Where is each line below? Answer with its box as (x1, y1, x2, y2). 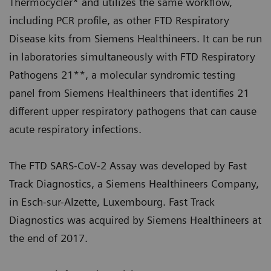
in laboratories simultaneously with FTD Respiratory (9, 50, 255, 63)
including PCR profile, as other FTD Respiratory (9, 14, 229, 27)
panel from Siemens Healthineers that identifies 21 (9, 87, 249, 99)
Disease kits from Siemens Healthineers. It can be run (9, 32, 262, 45)
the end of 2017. (9, 232, 88, 244)
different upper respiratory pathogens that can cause (9, 105, 256, 117)
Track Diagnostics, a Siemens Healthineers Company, (9, 177, 259, 190)
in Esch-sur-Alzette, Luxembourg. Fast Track (9, 195, 215, 208)
